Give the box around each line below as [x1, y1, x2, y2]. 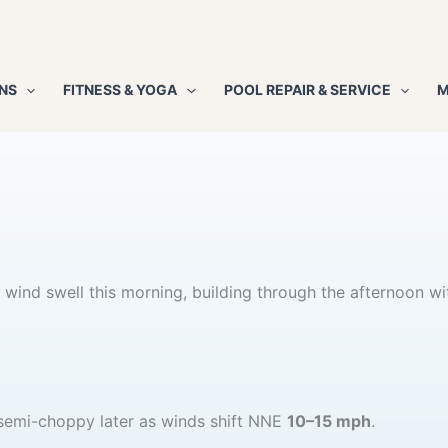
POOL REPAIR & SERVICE [223, 81, 391, 98]
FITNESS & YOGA [63, 81, 178, 98]
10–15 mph [286, 411, 371, 432]
